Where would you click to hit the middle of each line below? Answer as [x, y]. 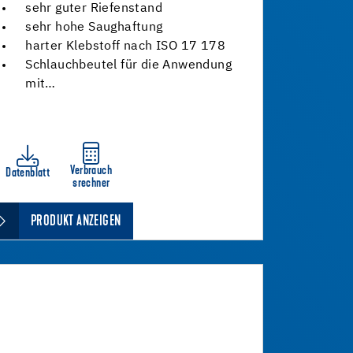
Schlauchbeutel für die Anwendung [128, 65]
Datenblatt [28, 173]
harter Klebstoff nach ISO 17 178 [125, 46]
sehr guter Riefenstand [94, 9]
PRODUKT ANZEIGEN [76, 222]
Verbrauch [91, 171]
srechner [91, 184]
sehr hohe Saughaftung [94, 28]
